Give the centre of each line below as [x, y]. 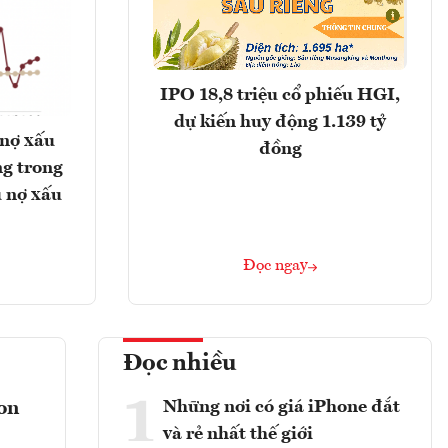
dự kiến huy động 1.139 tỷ [280, 121]
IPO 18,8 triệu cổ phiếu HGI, [280, 94]
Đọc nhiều [180, 364]
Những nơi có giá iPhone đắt [281, 407]
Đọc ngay [275, 266]
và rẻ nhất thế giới [238, 434]
